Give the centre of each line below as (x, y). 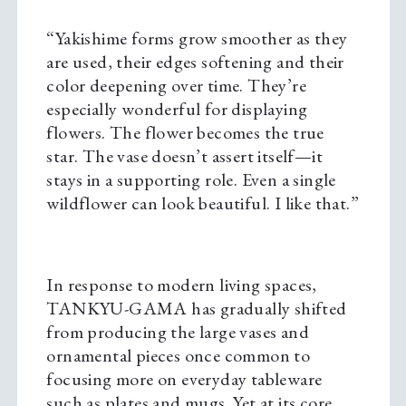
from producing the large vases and (178, 332)
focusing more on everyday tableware (184, 379)
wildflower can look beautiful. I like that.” (203, 203)
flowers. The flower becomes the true (185, 133)
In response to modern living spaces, (182, 285)
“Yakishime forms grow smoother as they (197, 39)
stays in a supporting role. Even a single (191, 180)
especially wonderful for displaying (177, 109)
